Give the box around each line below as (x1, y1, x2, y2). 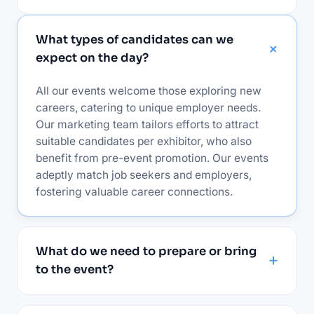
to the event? (36, 261, 114, 277)
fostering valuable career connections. (36, 184, 233, 198)
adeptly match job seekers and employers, (36, 168, 252, 182)
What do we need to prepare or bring (36, 243, 257, 259)
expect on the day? (36, 50, 149, 65)
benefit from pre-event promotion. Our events (36, 151, 268, 165)
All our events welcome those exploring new (36, 83, 261, 97)
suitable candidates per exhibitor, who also (36, 134, 252, 148)
